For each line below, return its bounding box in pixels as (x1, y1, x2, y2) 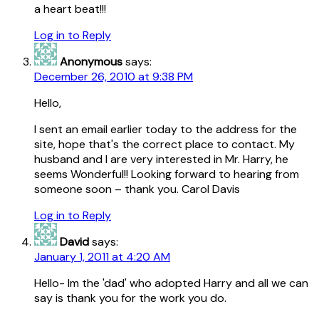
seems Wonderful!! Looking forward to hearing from (34, 166, 299, 182)
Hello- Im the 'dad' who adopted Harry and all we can (34, 275, 308, 291)
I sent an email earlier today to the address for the (34, 121, 297, 137)
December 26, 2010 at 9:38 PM (34, 68, 193, 84)
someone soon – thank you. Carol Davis (34, 181, 240, 197)
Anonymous (60, 53, 122, 69)
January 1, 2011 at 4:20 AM (34, 249, 170, 264)
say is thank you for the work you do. (34, 290, 226, 305)
